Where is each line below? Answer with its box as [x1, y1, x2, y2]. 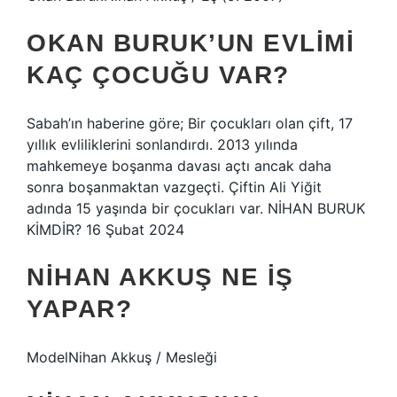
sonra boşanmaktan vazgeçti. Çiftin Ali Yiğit [27, 178, 322, 196]
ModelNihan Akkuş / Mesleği [27, 348, 217, 366]
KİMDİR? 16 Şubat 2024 [27, 221, 184, 238]
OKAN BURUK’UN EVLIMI [27, 29, 354, 57]
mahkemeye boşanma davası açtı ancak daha [27, 157, 331, 175]
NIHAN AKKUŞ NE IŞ [27, 263, 294, 291]
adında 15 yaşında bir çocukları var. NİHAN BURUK [27, 199, 365, 217]
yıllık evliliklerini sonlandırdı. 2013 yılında [27, 136, 298, 153]
